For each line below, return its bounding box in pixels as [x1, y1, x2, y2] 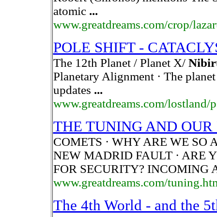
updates [53, 83, 94, 96]
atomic [53, 4, 89, 17]
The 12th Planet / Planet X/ [53, 56, 188, 69]
